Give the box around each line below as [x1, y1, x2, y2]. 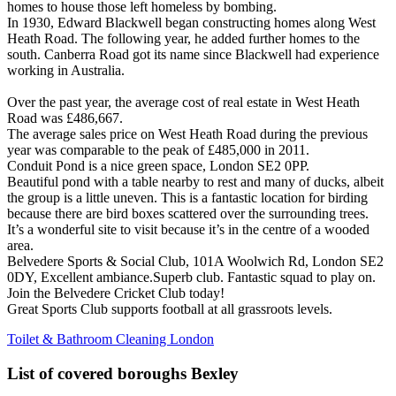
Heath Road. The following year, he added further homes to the [7, 31, 360, 46]
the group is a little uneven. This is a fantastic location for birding [7, 190, 368, 205]
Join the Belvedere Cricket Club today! [7, 286, 225, 301]
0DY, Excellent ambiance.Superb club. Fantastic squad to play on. [7, 270, 376, 285]
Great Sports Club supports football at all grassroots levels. [7, 301, 332, 316]
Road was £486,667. [7, 110, 123, 126]
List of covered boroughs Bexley [7, 363, 239, 383]
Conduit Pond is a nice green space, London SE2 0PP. [7, 158, 309, 173]
